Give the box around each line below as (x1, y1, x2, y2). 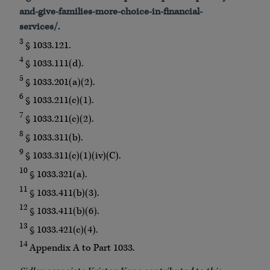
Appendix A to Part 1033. (30, 242, 135, 255)
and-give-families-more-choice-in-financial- (19, 5, 202, 18)
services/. (19, 20, 60, 33)
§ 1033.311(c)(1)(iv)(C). (25, 149, 121, 162)
